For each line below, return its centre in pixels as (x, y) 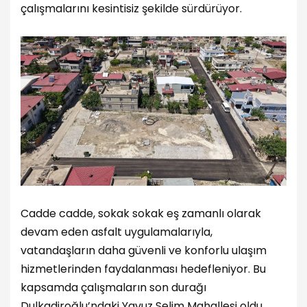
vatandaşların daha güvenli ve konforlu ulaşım (144, 251)
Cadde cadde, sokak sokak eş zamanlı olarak (141, 214)
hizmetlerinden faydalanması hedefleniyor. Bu (143, 269)
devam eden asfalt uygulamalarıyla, (116, 232)
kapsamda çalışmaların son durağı (113, 288)
